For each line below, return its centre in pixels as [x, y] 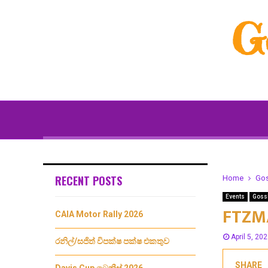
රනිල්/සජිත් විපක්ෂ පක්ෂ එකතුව [112, 241]
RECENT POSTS [89, 181]
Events [235, 197]
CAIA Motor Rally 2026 [99, 214]
